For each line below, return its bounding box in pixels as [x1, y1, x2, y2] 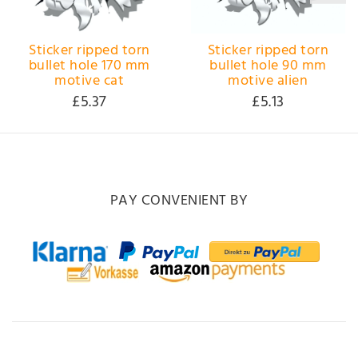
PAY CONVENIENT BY [109, 189, 249, 213]
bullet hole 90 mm [209, 54, 327, 78]
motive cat [54, 69, 125, 93]
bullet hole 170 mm [28, 54, 150, 78]
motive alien [228, 69, 308, 93]
